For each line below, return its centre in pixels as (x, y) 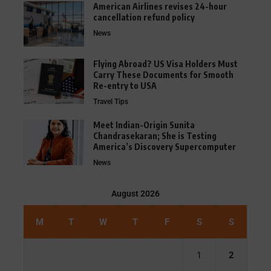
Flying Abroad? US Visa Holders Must (165, 64)
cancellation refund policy (144, 17)
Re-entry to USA (125, 85)
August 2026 (135, 193)
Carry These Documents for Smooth (163, 74)
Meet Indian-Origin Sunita (144, 125)
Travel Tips (111, 101)
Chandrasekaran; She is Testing (155, 135)
